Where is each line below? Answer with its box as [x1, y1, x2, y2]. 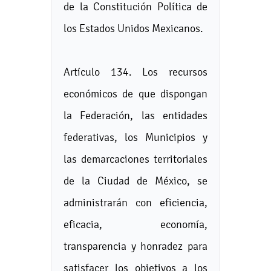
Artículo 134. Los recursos [64, 65, 207, 78]
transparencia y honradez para [64, 240, 207, 252]
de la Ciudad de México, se [64, 174, 207, 187]
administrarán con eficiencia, [64, 196, 207, 209]
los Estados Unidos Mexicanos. [64, 22, 203, 34]
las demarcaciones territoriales [64, 152, 207, 165]
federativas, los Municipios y [64, 131, 207, 143]
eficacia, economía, [64, 218, 207, 230]
